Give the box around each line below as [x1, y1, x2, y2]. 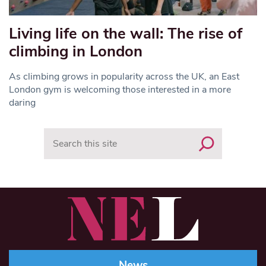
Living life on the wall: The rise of [9, 23, 242, 44]
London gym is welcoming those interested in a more [9, 83, 231, 96]
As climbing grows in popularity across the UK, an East [9, 69, 239, 83]
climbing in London [9, 40, 142, 62]
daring [9, 96, 36, 109]
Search [43, 127, 72, 141]
